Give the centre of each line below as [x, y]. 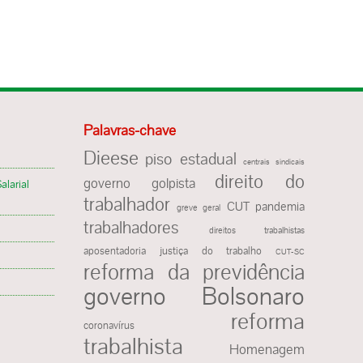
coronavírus [109, 325]
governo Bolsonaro [194, 296]
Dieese [111, 157]
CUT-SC [290, 251]
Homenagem [267, 349]
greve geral [198, 207]
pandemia [280, 206]
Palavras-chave [130, 130]
